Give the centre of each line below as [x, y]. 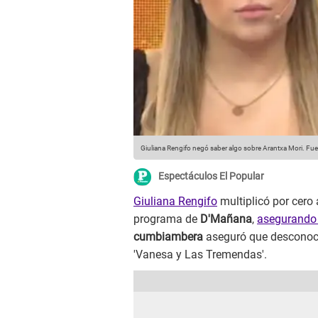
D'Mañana [226, 219]
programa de [167, 219]
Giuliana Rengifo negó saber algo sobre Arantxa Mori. [223, 148]
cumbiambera [168, 237]
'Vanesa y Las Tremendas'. [200, 255]
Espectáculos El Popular [211, 176]
